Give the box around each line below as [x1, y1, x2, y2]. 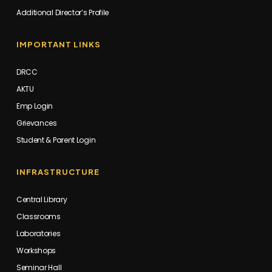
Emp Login [16, 101, 53, 112]
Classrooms [16, 211, 61, 222]
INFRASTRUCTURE [16, 167, 100, 177]
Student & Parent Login [16, 135, 96, 146]
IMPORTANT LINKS [16, 39, 101, 50]
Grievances [16, 118, 57, 129]
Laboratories [16, 228, 61, 239]
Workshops [16, 245, 56, 256]
